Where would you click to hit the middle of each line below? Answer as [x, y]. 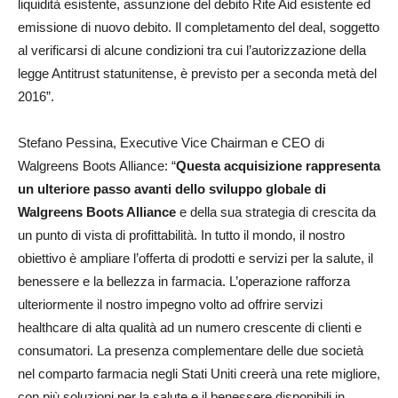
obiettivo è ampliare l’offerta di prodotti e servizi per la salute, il [195, 258]
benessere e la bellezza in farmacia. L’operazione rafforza [184, 281]
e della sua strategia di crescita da [276, 211]
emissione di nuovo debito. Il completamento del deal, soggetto [199, 27]
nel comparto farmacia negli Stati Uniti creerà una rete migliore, [199, 373]
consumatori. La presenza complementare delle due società [191, 350]
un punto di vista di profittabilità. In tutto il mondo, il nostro [181, 235]
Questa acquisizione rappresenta [278, 165]
